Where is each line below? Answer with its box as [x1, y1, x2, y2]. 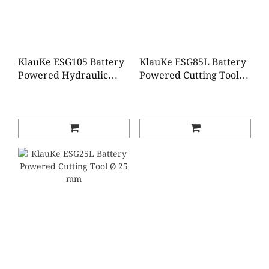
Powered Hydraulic [18, 70, 108, 81]
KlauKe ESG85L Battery [139, 56, 246, 68]
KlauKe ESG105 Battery [18, 56, 124, 68]
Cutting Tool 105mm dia [18, 83, 127, 94]
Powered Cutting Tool [139, 70, 239, 81]
